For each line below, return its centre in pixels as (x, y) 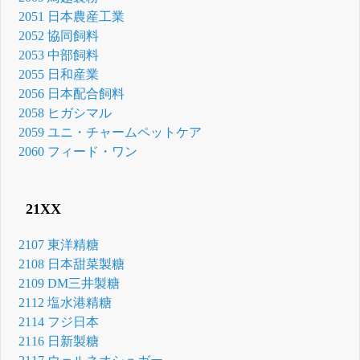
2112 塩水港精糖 (65, 302)
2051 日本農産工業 (72, 17)
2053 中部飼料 (59, 55)
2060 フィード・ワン (78, 152)
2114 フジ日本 (59, 321)
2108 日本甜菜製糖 (72, 264)
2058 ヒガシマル (65, 113)
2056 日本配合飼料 (72, 94)
